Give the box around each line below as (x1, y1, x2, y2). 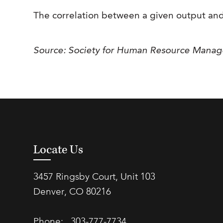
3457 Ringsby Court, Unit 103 (33, 173, 156, 182)
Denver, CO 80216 (33, 188, 111, 197)
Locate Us (33, 142, 84, 157)
